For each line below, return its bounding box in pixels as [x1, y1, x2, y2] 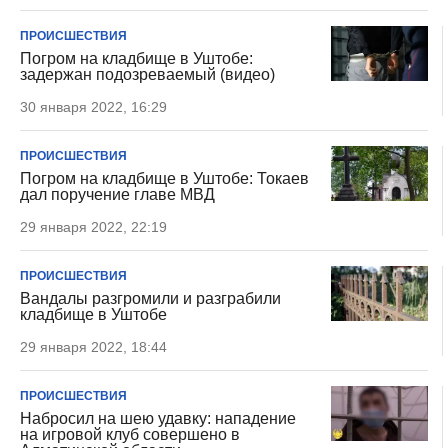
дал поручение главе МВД [20, 186, 215, 203]
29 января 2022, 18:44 [20, 339, 167, 355]
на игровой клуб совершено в [20, 426, 240, 443]
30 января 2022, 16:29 [20, 99, 167, 115]
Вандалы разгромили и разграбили [20, 290, 281, 307]
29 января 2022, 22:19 [20, 219, 167, 235]
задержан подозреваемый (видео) [20, 66, 275, 83]
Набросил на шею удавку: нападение [20, 410, 296, 427]
